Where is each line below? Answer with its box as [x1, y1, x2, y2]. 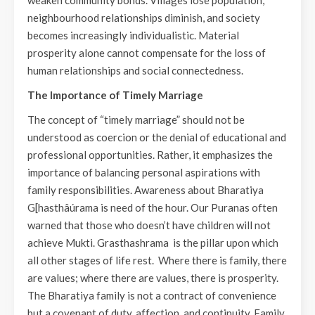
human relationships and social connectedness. [27, 64, 243, 77]
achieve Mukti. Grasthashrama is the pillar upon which [27, 236, 278, 249]
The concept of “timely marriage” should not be [27, 113, 245, 126]
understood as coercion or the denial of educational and [27, 131, 286, 143]
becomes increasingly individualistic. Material [27, 29, 239, 41]
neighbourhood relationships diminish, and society [27, 11, 260, 24]
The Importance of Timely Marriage [27, 89, 203, 101]
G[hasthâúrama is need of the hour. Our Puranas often [27, 201, 278, 214]
